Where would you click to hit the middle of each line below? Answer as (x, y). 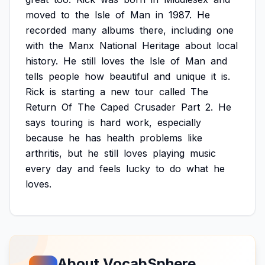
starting (78, 92)
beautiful (129, 76)
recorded (46, 30)
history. (42, 61)
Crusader (155, 107)
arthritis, (44, 153)
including (191, 30)
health (120, 138)
